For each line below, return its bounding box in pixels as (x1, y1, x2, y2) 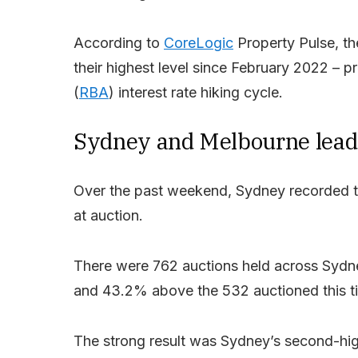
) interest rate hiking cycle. (109, 84, 283, 101)
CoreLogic (164, 34, 233, 52)
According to (74, 34, 164, 52)
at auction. (74, 207, 143, 225)
